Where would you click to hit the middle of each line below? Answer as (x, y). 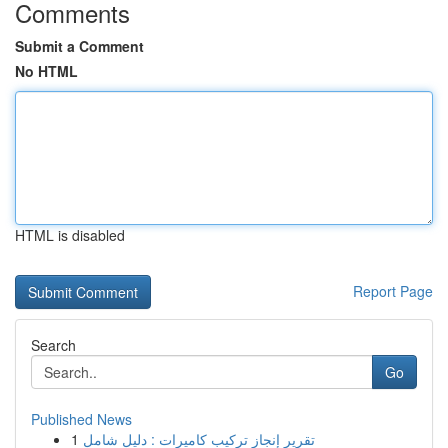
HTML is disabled (70, 235)
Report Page (393, 291)
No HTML (46, 71)
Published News (81, 419)
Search (53, 345)
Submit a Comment (79, 46)
